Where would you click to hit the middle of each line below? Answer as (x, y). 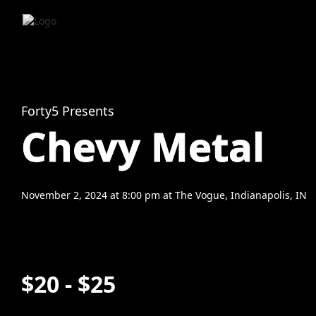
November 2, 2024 (64, 195)
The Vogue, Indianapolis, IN (241, 195)
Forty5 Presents (68, 111)
